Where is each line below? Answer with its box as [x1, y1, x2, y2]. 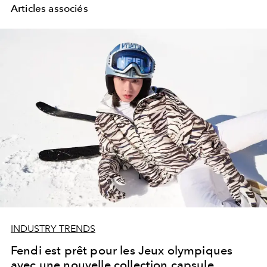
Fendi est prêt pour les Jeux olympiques [11, 243, 233, 258]
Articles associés [11, 2, 88, 15]
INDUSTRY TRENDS [11, 223, 95, 235]
